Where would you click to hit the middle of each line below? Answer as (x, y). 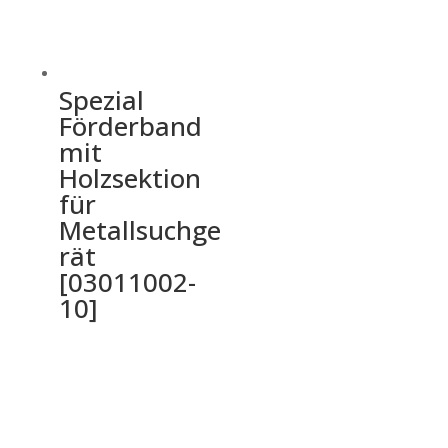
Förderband (130, 126)
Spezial (101, 100)
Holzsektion (129, 178)
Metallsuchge (139, 230)
